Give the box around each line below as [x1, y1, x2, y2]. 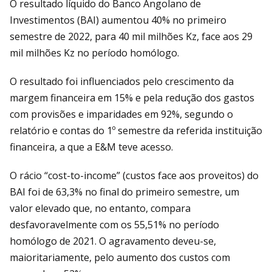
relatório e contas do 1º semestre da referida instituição [10, 123, 262, 137]
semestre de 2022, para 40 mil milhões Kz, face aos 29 [10, 29, 253, 43]
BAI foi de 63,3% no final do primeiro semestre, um [10, 185, 239, 199]
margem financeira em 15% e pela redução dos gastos [10, 90, 254, 104]
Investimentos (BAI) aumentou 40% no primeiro [10, 13, 226, 27]
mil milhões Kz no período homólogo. [10, 46, 179, 59]
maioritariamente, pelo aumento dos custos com [10, 250, 230, 264]
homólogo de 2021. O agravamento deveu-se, [10, 234, 216, 248]
